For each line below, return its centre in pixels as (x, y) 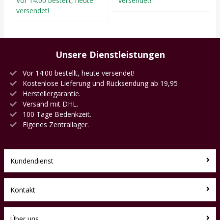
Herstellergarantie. (51, 93)
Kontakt (23, 190)
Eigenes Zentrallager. (55, 124)
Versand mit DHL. (49, 104)
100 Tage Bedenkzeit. (56, 114)
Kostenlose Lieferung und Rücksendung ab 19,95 (99, 83)
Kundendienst (32, 161)
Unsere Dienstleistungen (110, 54)
